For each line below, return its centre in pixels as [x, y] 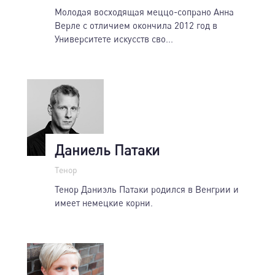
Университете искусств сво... [114, 38]
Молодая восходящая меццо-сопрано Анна [144, 11]
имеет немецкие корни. [104, 202]
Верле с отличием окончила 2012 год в [136, 25]
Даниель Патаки [107, 149]
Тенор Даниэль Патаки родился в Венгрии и [147, 189]
